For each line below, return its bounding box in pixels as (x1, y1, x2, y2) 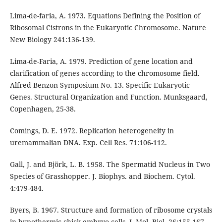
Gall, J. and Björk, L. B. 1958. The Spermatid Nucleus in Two (9, 160, 210, 169)
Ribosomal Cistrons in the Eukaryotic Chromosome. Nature (9, 23, 206, 33)
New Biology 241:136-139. (9, 35, 95, 45)
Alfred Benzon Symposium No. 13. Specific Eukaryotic (9, 80, 190, 90)
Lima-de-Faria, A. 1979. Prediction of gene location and (9, 56, 193, 66)
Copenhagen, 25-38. (9, 104, 76, 114)
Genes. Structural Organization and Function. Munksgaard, (9, 92, 208, 102)
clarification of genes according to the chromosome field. (9, 68, 200, 78)
